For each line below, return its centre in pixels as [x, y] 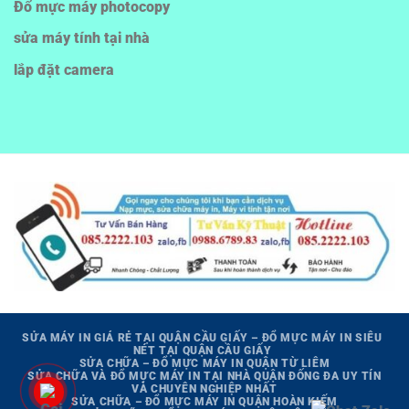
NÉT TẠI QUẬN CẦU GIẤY [202, 351]
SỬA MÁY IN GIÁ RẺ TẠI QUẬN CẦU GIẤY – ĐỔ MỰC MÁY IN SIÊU [202, 338]
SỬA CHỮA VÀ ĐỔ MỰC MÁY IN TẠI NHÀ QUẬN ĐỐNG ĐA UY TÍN [204, 377]
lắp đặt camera [64, 69]
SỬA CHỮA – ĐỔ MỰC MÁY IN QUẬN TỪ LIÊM [204, 364]
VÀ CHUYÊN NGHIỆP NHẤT [204, 389]
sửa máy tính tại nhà [82, 38]
